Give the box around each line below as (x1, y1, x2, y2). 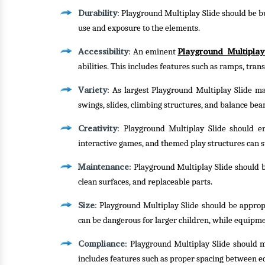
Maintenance (78, 161, 129, 173)
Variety (78, 84, 107, 96)
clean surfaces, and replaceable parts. (78, 177, 212, 187)
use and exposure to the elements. (78, 23, 200, 33)
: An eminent (128, 47, 178, 57)
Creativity (78, 122, 117, 134)
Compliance (78, 238, 125, 250)
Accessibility (78, 46, 128, 57)
